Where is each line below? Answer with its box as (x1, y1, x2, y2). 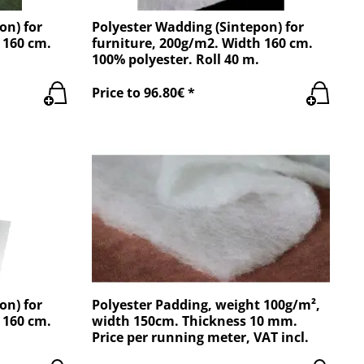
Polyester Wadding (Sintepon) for (92, 17, 305, 36)
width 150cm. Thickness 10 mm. (92, 311, 298, 330)
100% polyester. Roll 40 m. (92, 50, 260, 68)
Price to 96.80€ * (92, 84, 196, 102)
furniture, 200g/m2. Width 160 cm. (92, 33, 314, 52)
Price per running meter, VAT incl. (92, 327, 310, 346)
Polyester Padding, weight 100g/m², (92, 295, 321, 314)
